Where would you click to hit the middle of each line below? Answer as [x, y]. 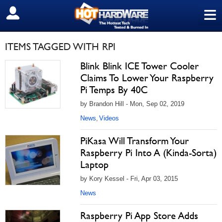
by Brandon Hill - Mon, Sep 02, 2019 [132, 104]
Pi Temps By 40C [114, 90]
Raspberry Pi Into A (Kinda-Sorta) [148, 153]
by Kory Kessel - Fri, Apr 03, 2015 [129, 179]
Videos [109, 118]
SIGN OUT [29, 13]
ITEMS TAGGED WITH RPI [60, 47]
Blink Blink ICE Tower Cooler [139, 66]
